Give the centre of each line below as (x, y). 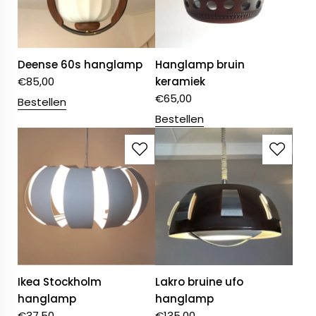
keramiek (181, 82)
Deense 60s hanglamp (80, 65)
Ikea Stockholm (60, 282)
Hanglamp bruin (200, 65)
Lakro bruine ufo (200, 282)
